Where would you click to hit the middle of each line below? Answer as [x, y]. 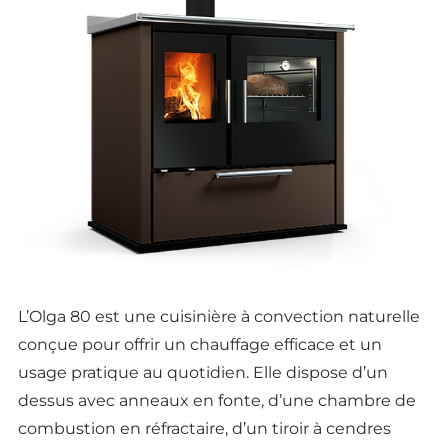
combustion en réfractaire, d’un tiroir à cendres [204, 429]
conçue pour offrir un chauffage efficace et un [199, 345]
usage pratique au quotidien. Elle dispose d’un [202, 373]
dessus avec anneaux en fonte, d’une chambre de [216, 401]
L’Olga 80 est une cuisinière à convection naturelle [218, 317]
